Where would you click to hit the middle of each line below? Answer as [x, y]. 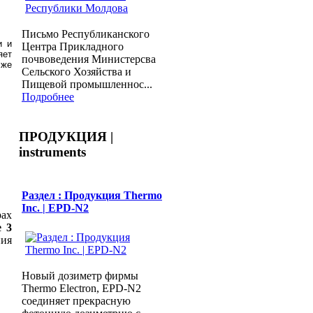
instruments [52, 152]
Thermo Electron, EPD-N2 [81, 288]
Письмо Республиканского [86, 34]
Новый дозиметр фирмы [80, 275]
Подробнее [48, 96]
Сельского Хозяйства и [77, 71]
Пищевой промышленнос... [87, 84]
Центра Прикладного [73, 46]
